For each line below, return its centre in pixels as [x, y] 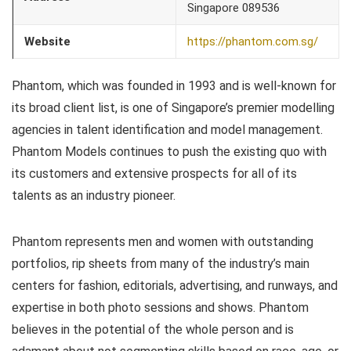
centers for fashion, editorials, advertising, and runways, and [175, 286]
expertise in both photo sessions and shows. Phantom [160, 308]
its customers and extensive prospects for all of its [154, 174]
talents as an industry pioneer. [94, 196]
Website [47, 42]
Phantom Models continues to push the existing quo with [169, 152]
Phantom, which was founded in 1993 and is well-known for [174, 86]
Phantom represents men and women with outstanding [163, 242]
